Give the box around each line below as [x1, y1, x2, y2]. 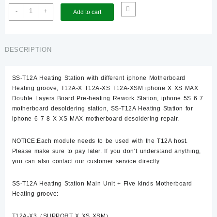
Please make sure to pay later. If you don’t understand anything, [12, 148, 201, 155]
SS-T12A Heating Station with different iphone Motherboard [12, 75, 186, 81]
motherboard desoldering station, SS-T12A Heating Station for [12, 105, 193, 112]
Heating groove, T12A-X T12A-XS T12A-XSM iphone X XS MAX [12, 85, 199, 92]
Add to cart [73, 8, 101, 15]
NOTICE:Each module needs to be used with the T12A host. [12, 138, 188, 144]
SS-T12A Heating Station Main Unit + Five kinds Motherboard [12, 180, 192, 187]
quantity [23, 25, 47, 32]
